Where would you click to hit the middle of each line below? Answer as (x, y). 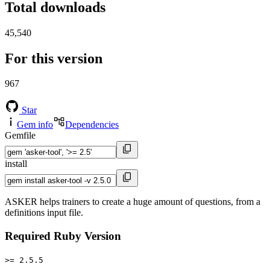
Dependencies (92, 125)
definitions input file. (44, 213)
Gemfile (20, 136)
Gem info (35, 125)
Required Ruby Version (63, 236)
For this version (54, 58)
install (16, 164)
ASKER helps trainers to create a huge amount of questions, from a (133, 202)
